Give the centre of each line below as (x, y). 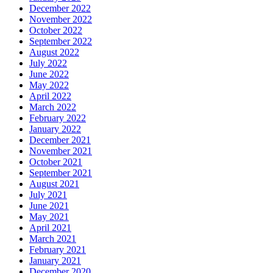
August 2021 (54, 183)
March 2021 (53, 238)
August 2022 (54, 52)
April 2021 (50, 227)
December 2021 (60, 140)
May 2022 (49, 85)
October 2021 (56, 161)
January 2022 (55, 129)
